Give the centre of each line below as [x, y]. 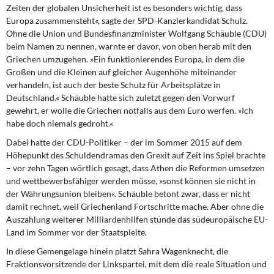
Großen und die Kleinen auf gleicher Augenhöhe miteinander [121, 72]
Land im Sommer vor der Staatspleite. [76, 232]
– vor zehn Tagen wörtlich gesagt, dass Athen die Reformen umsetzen [135, 168]
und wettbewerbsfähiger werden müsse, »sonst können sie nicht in [131, 181]
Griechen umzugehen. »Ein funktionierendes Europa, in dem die [125, 59]
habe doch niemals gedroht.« [60, 123]
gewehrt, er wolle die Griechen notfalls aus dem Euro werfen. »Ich [130, 110]
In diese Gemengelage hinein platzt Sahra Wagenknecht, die [117, 251]
